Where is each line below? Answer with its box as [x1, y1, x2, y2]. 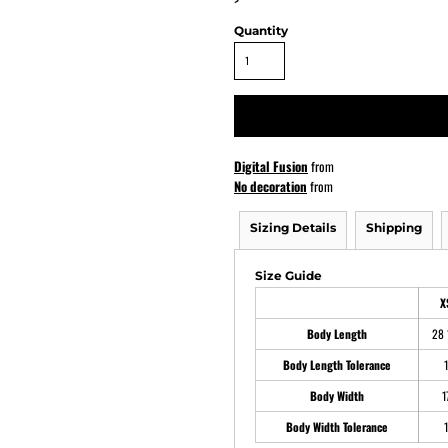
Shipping [366, 220, 422, 235]
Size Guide [255, 268, 322, 283]
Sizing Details [250, 220, 336, 235]
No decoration [234, 176, 307, 196]
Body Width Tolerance [286, 418, 388, 435]
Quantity [234, 23, 288, 38]
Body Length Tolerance [283, 356, 391, 373]
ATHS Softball [180, 62, 267, 78]
